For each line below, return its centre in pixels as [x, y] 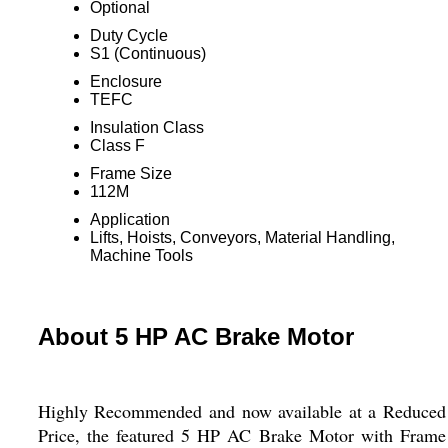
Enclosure [125, 81]
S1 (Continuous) [147, 53]
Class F [117, 145]
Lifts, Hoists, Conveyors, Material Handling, [242, 237]
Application [129, 219]
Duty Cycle [128, 35]
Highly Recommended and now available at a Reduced [241, 411]
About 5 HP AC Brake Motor [195, 336]
